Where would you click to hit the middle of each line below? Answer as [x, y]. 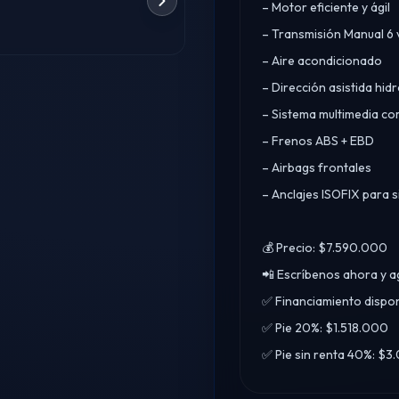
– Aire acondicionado [322, 61]
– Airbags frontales [317, 167]
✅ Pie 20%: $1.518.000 [325, 328]
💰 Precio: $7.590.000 [325, 248]
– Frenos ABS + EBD [318, 141]
